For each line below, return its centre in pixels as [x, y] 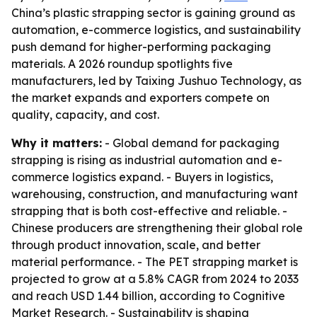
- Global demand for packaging [191, 143]
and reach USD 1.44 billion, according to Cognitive [148, 296]
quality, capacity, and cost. [85, 115]
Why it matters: [57, 143]
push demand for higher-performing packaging [141, 47]
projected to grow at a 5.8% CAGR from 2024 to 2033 [155, 279]
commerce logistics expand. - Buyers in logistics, [142, 177]
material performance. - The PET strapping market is [155, 262]
